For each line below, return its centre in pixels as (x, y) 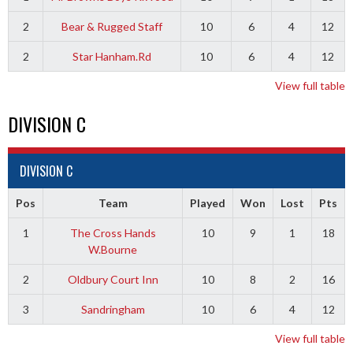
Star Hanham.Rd (112, 56)
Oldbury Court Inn (113, 279)
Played (208, 203)
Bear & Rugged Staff (112, 26)
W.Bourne (113, 249)
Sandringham (113, 309)
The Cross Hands (113, 232)
